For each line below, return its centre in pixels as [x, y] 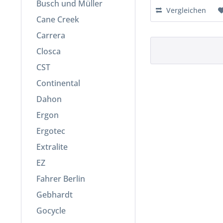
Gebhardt [55, 195]
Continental [58, 83]
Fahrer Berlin [61, 179]
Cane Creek [58, 20]
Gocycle [51, 211]
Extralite [52, 147]
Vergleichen [185, 10]
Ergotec [51, 131]
